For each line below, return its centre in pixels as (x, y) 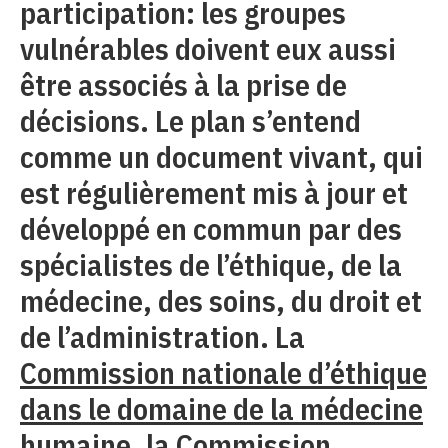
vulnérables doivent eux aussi (208, 48)
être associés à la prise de (183, 84)
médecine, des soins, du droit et (221, 300)
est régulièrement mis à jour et (214, 192)
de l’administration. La (162, 336)
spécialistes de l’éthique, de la (211, 264)
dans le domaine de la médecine (221, 408)
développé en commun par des (211, 228)
